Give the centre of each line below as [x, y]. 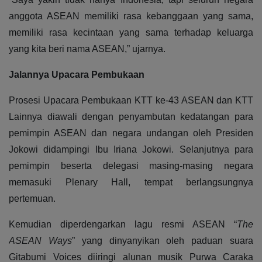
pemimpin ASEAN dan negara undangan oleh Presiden [131, 133]
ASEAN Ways [40, 241]
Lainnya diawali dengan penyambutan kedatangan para [131, 117]
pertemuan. [32, 199]
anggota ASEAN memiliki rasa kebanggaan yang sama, [131, 16]
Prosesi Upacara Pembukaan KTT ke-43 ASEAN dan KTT [131, 101]
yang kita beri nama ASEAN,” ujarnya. [87, 49]
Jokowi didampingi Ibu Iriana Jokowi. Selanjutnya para [131, 150]
